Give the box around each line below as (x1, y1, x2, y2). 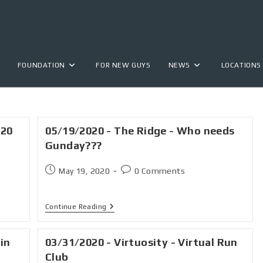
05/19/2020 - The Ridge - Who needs (45, 124, 235, 137)
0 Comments (134, 166, 186, 176)
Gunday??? (45, 139, 102, 151)
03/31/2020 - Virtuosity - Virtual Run (45, 236, 238, 248)
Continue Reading (45, 203, 107, 211)
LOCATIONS (221, 61, 261, 69)
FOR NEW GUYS (96, 61, 151, 69)
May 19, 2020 (59, 166, 110, 176)
